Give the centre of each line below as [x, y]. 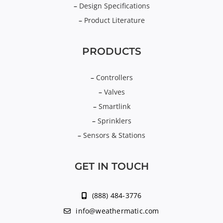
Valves [114, 92]
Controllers [114, 77]
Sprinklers [114, 120]
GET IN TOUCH [111, 166]
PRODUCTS [111, 51]
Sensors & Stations [114, 135]
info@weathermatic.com [117, 211]
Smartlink [114, 106]
